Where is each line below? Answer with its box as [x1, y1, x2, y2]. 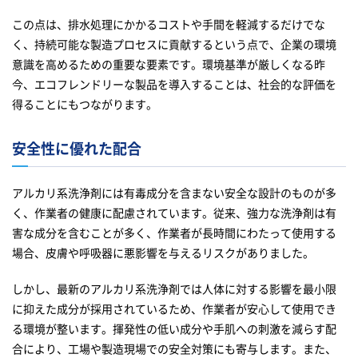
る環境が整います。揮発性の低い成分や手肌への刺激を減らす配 [12, 320, 336, 337]
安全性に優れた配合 [12, 137, 141, 159]
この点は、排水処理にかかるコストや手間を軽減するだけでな [12, 16, 325, 33]
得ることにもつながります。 [12, 96, 157, 113]
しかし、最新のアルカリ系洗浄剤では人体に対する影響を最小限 [12, 280, 336, 297]
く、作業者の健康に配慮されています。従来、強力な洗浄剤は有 [12, 205, 336, 221]
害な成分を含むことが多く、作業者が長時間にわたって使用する [12, 225, 336, 241]
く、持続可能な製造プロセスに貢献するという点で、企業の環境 [12, 36, 336, 53]
